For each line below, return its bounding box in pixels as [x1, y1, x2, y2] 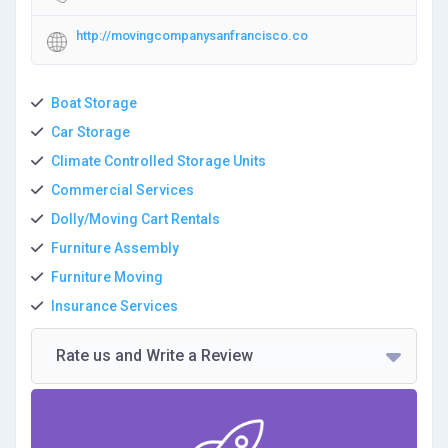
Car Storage [51, 124, 130, 140]
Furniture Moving [51, 269, 163, 285]
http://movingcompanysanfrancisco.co [76, 28, 308, 43]
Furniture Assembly [51, 240, 179, 256]
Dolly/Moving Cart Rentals [51, 211, 220, 227]
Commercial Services [51, 182, 194, 198]
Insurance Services [51, 298, 178, 314]
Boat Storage [51, 95, 137, 111]
